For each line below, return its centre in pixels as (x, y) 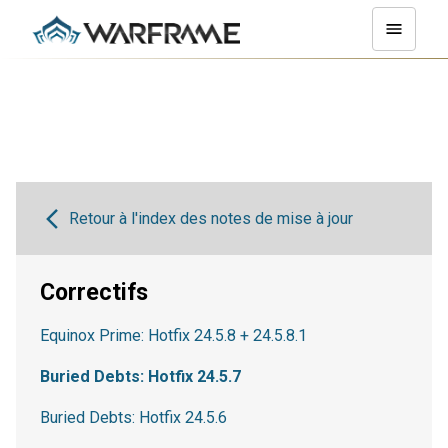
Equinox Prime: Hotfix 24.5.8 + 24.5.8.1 (173, 335)
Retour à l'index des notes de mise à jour (210, 218)
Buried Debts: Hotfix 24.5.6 (133, 417)
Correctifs (94, 292)
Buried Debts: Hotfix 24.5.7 (140, 376)
